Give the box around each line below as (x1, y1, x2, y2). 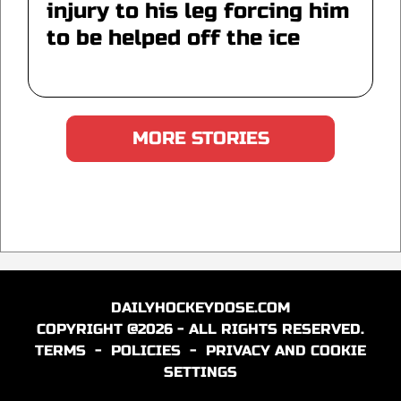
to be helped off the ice (47, 24, 300, 51)
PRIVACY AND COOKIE (206, 341, 366, 359)
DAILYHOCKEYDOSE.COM (111, 298, 290, 316)
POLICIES (111, 341, 181, 359)
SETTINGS (164, 363, 237, 380)
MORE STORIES (132, 126, 269, 149)
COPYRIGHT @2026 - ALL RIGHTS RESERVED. (37, 320, 364, 337)
